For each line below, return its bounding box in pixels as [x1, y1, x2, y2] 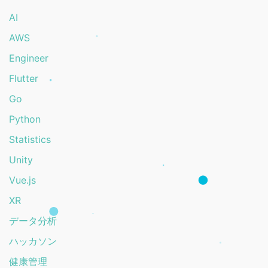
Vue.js [9, 173, 36, 186]
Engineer [9, 51, 48, 64]
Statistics [9, 133, 51, 145]
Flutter [9, 72, 38, 84]
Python [9, 112, 41, 125]
